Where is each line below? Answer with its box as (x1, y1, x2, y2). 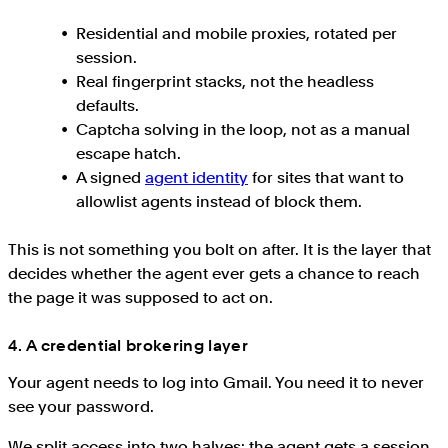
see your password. (8, 396, 154, 416)
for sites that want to (248, 167, 404, 187)
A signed (76, 167, 145, 187)
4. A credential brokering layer (8, 335, 248, 355)
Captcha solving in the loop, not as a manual (76, 119, 410, 139)
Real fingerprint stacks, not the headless (76, 71, 374, 91)
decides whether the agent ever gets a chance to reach (8, 263, 420, 283)
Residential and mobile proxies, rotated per (76, 23, 397, 43)
